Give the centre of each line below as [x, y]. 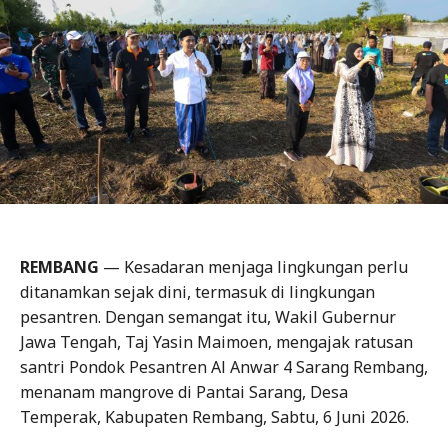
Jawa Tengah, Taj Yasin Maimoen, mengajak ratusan [216, 341]
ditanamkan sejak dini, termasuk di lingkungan [197, 291]
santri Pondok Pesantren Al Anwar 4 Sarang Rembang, [224, 366]
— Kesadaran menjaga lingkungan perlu [253, 266]
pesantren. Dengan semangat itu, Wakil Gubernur [208, 316]
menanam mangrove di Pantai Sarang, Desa [184, 391]
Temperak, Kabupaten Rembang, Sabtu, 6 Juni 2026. [214, 416]
